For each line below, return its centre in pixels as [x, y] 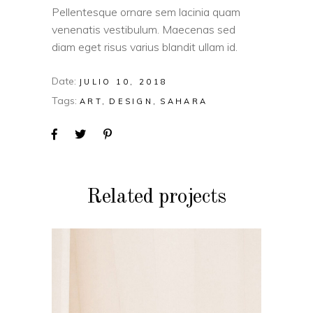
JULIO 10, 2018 [124, 82]
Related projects [156, 197]
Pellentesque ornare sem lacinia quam [146, 12]
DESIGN [131, 101]
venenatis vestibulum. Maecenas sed [144, 29]
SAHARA [184, 101]
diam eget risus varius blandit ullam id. [145, 47]
